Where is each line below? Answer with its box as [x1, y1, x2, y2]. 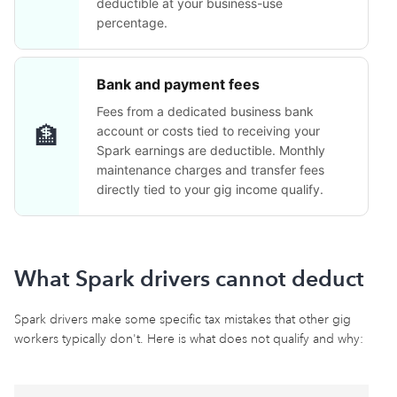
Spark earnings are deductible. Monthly [97, 143, 325, 158]
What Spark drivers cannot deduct [14, 265, 364, 292]
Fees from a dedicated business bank [97, 104, 314, 119]
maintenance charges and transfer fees [97, 162, 324, 177]
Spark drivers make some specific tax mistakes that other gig [14, 312, 351, 327]
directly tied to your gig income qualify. [97, 182, 323, 197]
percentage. [97, 15, 167, 30]
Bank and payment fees [97, 75, 260, 93]
